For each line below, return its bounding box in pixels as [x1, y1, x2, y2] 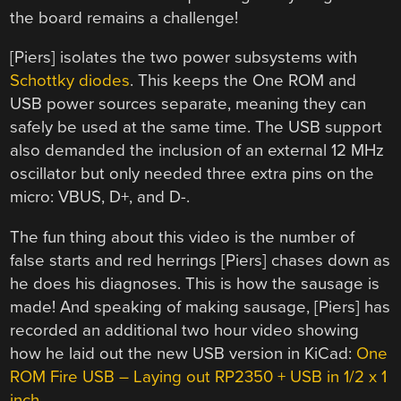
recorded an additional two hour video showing [10, 320, 360, 341]
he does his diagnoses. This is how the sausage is [10, 274, 380, 294]
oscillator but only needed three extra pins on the [10, 164, 375, 184]
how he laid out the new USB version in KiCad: [10, 344, 357, 364]
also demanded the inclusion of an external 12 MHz [10, 141, 385, 161]
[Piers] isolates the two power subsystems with [10, 47, 358, 68]
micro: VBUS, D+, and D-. [10, 187, 191, 208]
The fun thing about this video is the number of [10, 227, 355, 248]
